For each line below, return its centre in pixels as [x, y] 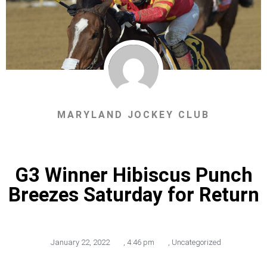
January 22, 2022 [80, 243]
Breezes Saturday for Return [133, 195]
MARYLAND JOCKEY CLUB [133, 115]
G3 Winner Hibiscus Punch [133, 175]
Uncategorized [196, 243]
